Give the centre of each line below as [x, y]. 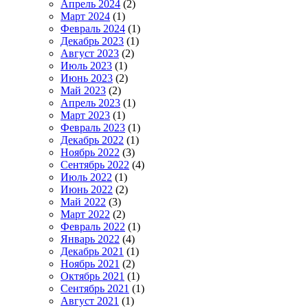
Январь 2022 [90, 239]
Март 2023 [85, 115]
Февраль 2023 [93, 127]
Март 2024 [85, 16]
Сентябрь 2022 [95, 164]
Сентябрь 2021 [95, 288]
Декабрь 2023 [92, 41]
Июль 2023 [86, 65]
